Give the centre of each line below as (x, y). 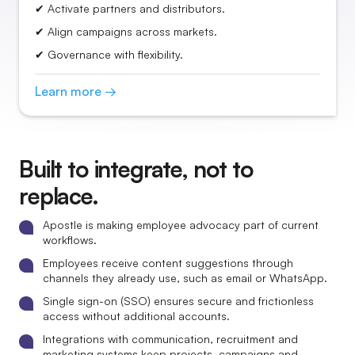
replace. (59, 196)
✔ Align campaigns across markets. (126, 31)
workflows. (70, 240)
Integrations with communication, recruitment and (170, 339)
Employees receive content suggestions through (168, 263)
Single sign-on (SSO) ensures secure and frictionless (178, 301)
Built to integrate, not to (136, 169)
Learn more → (76, 91)
